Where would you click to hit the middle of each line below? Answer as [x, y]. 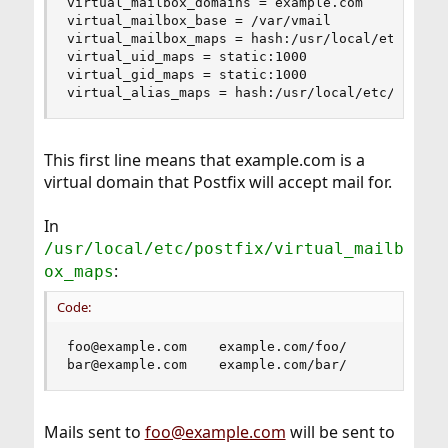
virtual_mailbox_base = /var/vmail [198, 21]
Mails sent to [94, 432]
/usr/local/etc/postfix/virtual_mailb [223, 249]
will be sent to [340, 432]
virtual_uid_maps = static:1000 [186, 57]
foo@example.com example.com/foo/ [206, 347]
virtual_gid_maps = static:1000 [186, 75]
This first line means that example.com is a [204, 160]
